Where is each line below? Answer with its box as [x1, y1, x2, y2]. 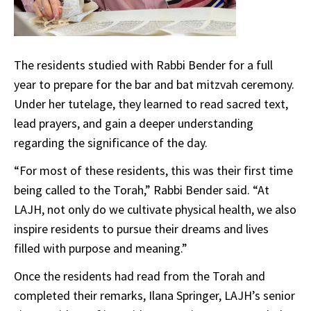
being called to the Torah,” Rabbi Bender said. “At [14, 182, 269, 199]
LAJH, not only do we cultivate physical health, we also [14, 201, 296, 218]
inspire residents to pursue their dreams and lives [14, 221, 269, 237]
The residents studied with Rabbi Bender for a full [14, 57, 273, 74]
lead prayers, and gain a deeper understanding [14, 115, 253, 132]
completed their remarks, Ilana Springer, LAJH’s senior [14, 287, 295, 304]
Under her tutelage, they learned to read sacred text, [14, 96, 288, 112]
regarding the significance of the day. [14, 135, 208, 151]
